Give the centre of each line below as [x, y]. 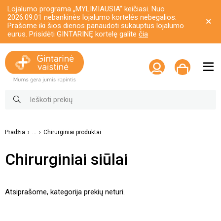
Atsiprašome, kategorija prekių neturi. [65, 192]
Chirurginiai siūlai [66, 159]
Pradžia [15, 132]
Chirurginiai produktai [72, 132]
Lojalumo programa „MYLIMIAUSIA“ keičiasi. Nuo [86, 9]
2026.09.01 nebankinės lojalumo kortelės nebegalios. [92, 17]
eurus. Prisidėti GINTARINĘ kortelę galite [73, 34]
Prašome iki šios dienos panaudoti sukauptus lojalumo [96, 26]
